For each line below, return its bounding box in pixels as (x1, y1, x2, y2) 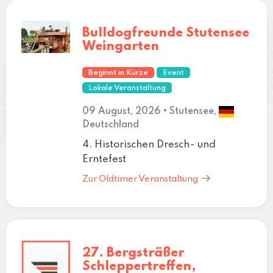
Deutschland (82, 119, 139, 130)
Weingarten (82, 40, 159, 53)
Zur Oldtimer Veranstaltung (82, 174, 198, 183)
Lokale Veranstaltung (88, 84, 166, 92)
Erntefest (82, 154, 126, 165)
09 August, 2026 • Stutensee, (82, 106, 219, 116)
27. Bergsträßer (82, 246, 184, 260)
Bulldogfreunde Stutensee (82, 26, 249, 40)
